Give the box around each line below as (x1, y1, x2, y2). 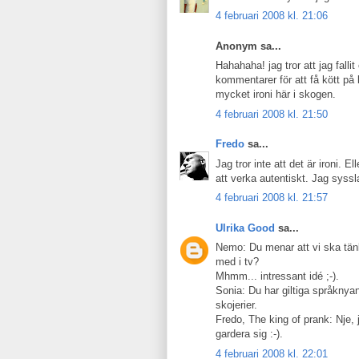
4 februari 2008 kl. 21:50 (216, 107, 328, 120)
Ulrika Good (216, 221, 275, 234)
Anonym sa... (216, 39, 281, 52)
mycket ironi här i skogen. (216, 88, 336, 100)
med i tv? (216, 256, 259, 268)
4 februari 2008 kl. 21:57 (216, 192, 328, 204)
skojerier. (216, 299, 257, 311)
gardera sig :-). (216, 328, 283, 340)
